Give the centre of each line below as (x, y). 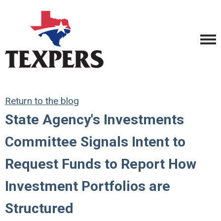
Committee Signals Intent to (95, 142)
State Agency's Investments (94, 120)
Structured (39, 208)
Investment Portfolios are (88, 186)
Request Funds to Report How (101, 164)
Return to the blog (42, 101)
